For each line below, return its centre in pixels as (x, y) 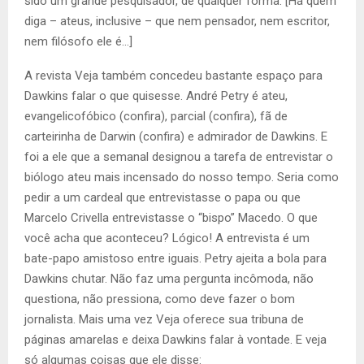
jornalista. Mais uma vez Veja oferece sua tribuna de (164, 320)
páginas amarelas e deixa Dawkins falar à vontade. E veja (175, 340)
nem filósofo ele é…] (78, 42)
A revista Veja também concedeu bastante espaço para (173, 76)
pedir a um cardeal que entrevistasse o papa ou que (162, 198)
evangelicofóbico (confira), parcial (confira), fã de (156, 117)
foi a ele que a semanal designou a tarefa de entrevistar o (179, 157)
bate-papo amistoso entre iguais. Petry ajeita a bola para (175, 259)
